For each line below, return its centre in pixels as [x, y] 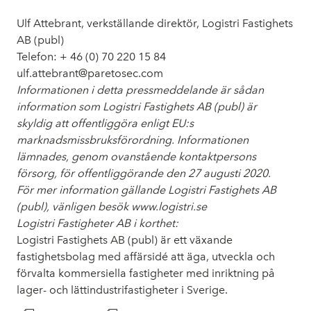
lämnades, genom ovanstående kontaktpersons [136, 156]
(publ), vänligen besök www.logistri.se [112, 206]
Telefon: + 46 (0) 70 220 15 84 [91, 56]
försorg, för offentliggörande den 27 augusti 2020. [144, 173]
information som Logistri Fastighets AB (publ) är [137, 106]
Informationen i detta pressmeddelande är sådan [140, 90]
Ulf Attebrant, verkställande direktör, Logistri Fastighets [155, 23]
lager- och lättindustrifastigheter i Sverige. [122, 289]
